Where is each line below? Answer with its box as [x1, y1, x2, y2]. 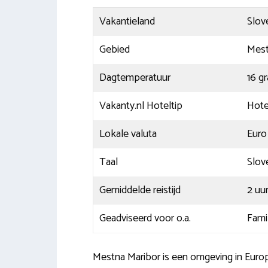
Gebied [99, 40, 130, 59]
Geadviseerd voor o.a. [99, 209, 191, 227]
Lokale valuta [99, 124, 157, 143]
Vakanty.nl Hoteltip [99, 96, 182, 115]
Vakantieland [99, 12, 155, 31]
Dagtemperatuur [99, 68, 170, 87]
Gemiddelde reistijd [99, 181, 181, 199]
